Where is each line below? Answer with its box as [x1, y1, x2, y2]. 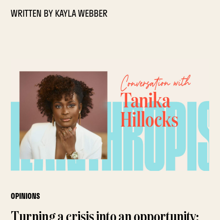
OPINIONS [11, 190, 40, 202]
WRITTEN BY [11, 6, 55, 21]
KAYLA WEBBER [55, 6, 108, 21]
